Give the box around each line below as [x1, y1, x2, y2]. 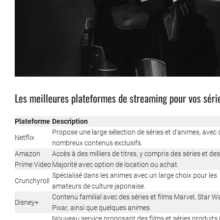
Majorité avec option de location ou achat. [52, 161, 179, 169]
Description [52, 117, 88, 126]
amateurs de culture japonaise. [52, 182, 145, 191]
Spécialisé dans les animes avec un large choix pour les [52, 171, 217, 180]
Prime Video [15, 161, 51, 169]
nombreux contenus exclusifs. [52, 139, 142, 147]
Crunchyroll [15, 177, 50, 185]
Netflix [15, 134, 34, 142]
